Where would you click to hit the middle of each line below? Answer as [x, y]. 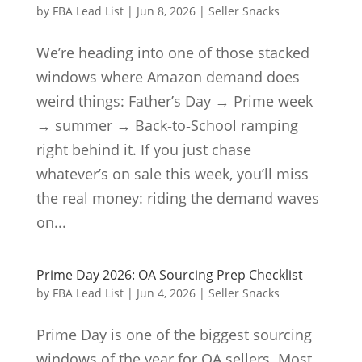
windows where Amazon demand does [168, 77]
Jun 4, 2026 [166, 293]
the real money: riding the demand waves [177, 198]
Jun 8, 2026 [166, 11]
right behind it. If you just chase [143, 150]
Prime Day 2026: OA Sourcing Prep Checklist [169, 275]
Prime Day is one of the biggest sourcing [174, 335]
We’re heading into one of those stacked [173, 53]
